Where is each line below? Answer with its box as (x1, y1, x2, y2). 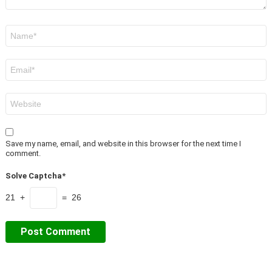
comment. (5, 149, 41, 158)
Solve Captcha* (5, 171, 66, 181)
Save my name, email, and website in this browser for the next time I (5, 139, 241, 149)
